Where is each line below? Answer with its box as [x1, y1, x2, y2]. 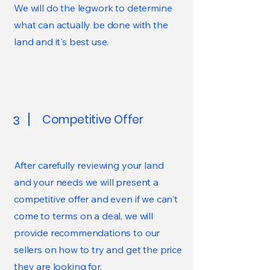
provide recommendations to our [14, 227, 160, 239]
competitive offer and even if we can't [14, 193, 178, 205]
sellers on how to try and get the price [14, 243, 182, 256]
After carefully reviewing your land [14, 159, 164, 171]
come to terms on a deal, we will [14, 210, 153, 222]
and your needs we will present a [14, 176, 159, 188]
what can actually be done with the [14, 19, 168, 31]
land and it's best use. [14, 36, 111, 48]
